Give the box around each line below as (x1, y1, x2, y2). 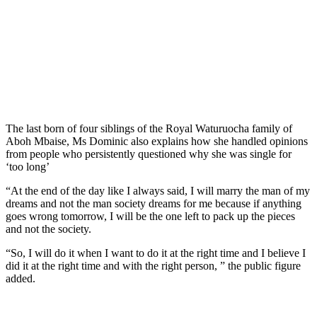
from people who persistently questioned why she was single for (6, 147, 292, 160)
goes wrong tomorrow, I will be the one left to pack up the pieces (6, 209, 295, 222)
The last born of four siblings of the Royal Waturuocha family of (6, 122, 292, 134)
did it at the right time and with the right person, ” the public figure (6, 259, 301, 272)
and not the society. (6, 222, 91, 235)
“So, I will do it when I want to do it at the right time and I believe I (6, 246, 306, 259)
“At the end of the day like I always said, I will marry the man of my (6, 184, 310, 197)
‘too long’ (6, 160, 50, 173)
